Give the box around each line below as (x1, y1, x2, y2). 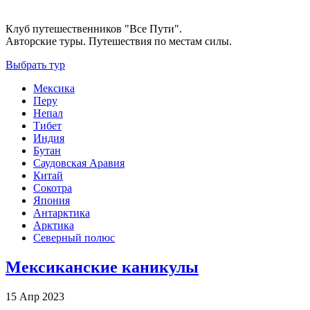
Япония (33, 194, 70, 207)
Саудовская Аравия (33, 157, 125, 170)
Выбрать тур (6, 59, 65, 71)
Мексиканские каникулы (6, 258, 199, 277)
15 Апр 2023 (6, 291, 64, 303)
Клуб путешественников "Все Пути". (6, 23, 182, 35)
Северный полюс (33, 232, 115, 244)
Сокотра (33, 182, 72, 194)
